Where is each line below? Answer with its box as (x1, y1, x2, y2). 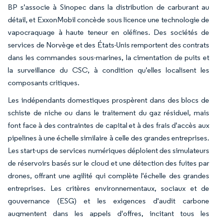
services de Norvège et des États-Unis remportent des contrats (8, 40, 209, 49)
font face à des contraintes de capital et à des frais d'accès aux (8, 120, 209, 130)
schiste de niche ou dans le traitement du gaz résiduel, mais (8, 108, 209, 117)
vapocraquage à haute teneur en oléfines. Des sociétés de (8, 27, 209, 37)
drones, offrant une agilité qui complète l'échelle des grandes (8, 170, 209, 180)
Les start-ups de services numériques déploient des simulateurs (8, 145, 209, 155)
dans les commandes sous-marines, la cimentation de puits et (8, 52, 209, 62)
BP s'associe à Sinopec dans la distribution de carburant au (8, 2, 209, 12)
